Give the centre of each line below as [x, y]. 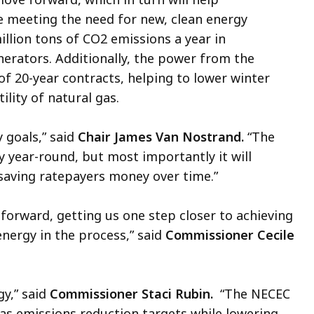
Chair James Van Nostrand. [161, 136]
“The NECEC [253, 293]
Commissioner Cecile [230, 234]
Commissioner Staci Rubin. [133, 293]
